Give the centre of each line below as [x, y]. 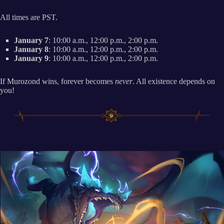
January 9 [31, 58]
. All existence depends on [174, 81]
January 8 [31, 49]
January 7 [31, 40]
